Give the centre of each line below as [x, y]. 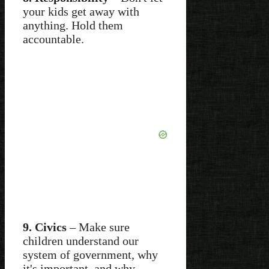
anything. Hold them [73, 25]
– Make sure [98, 227]
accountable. [53, 39]
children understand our [81, 240]
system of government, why [90, 254]
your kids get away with [81, 11]
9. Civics [45, 227]
